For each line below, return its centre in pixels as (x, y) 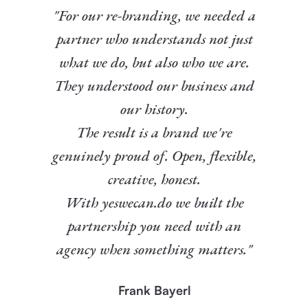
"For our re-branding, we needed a (154, 15)
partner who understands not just (154, 39)
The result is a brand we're (154, 132)
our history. (154, 109)
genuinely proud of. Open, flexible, (154, 156)
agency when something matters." (154, 249)
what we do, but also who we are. (154, 62)
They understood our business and (154, 86)
